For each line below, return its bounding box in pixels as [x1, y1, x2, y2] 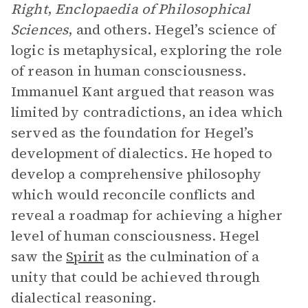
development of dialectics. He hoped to [11, 144, 272, 163]
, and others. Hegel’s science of [68, 20, 276, 39]
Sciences [11, 20, 69, 39]
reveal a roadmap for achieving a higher [11, 206, 283, 225]
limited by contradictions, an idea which [11, 102, 283, 122]
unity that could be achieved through [11, 267, 261, 287]
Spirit [66, 247, 104, 266]
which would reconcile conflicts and [11, 185, 256, 204]
